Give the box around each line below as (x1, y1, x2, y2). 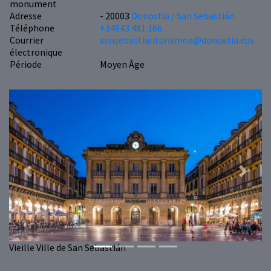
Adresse (10, 10, 42, 22)
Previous (27, 171, 64, 183)
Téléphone (10, 22, 54, 34)
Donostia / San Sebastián (131, 10, 235, 22)
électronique (10, 46, 62, 59)
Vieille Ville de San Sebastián (9, 241, 126, 253)
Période (10, 58, 42, 71)
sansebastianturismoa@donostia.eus (99, 34, 254, 47)
